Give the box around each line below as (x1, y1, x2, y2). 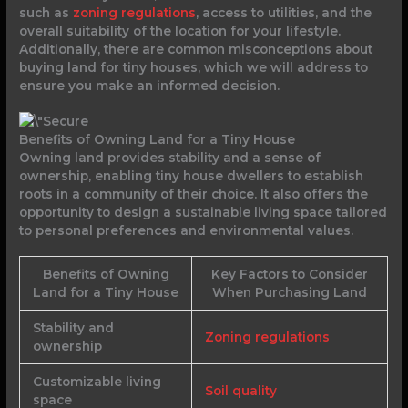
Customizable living (32, 373, 161, 389)
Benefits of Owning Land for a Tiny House (19, 131, 296, 147)
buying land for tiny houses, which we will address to (19, 59, 369, 75)
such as (19, 5, 74, 20)
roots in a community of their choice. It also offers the (19, 186, 369, 201)
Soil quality (204, 382, 277, 398)
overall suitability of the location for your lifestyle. (19, 23, 342, 38)
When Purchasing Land (212, 284, 368, 300)
